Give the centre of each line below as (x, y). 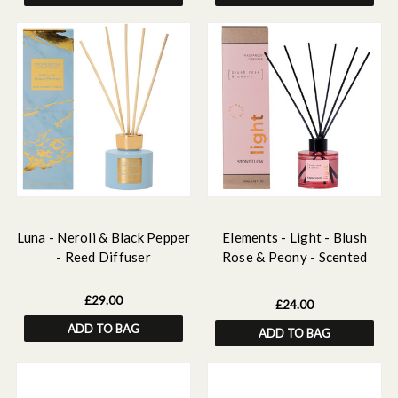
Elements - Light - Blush (295, 237)
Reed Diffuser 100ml (295, 276)
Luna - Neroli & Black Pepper (103, 237)
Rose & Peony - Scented (295, 257)
